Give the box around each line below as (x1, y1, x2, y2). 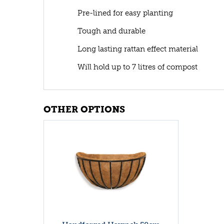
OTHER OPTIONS (43, 104, 125, 115)
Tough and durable (77, 26, 145, 36)
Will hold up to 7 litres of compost (77, 62, 197, 72)
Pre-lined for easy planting (77, 8, 173, 18)
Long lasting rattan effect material (77, 44, 198, 54)
